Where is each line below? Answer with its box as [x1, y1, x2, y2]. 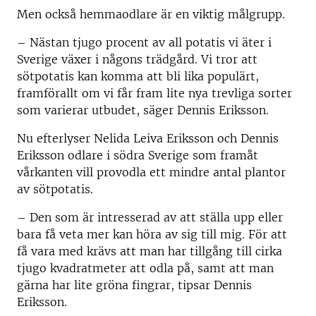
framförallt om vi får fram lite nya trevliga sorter [17, 86, 292, 100]
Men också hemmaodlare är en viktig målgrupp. [17, 7, 285, 21]
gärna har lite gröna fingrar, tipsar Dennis [17, 278, 252, 292]
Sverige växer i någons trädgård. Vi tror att [17, 52, 257, 66]
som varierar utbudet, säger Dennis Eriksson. [17, 103, 269, 117]
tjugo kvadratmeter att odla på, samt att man [17, 261, 274, 275]
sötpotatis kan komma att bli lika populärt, [17, 69, 259, 83]
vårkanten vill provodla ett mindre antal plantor [17, 165, 286, 179]
